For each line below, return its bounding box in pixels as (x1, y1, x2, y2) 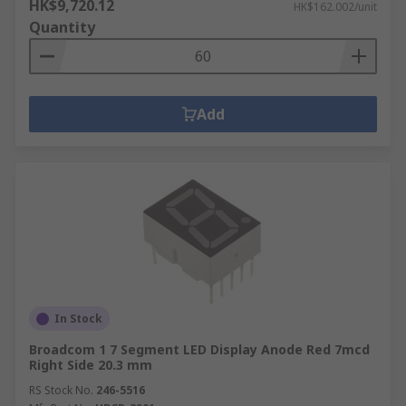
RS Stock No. (29, 382, 93, 398)
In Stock (54, 311, 102, 326)
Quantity (29, 17, 95, 37)
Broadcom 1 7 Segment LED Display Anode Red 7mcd (29, 341, 370, 358)
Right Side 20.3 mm (29, 356, 152, 373)
